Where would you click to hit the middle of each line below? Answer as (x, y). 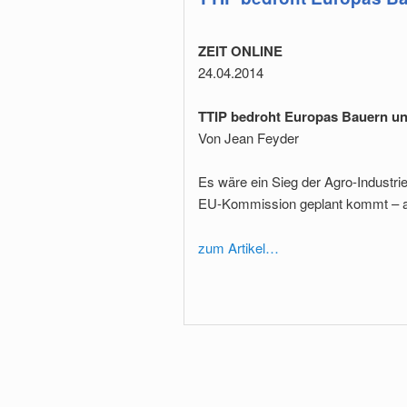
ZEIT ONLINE (240, 50)
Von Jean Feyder (248, 137)
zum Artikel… (238, 247)
